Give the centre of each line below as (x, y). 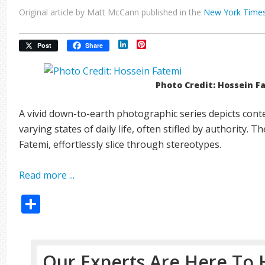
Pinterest (167, 44)
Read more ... (47, 175)
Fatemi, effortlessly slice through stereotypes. (120, 144)
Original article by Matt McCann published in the (112, 12)
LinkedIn (147, 44)
